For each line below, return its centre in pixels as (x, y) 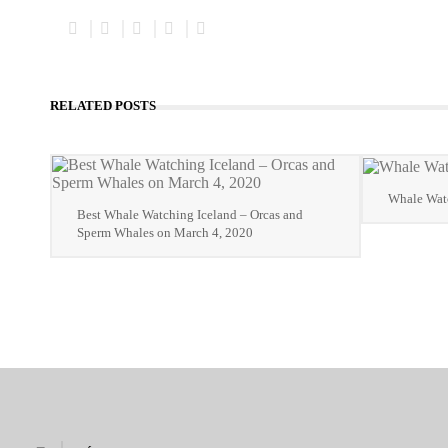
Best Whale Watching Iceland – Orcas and (190, 215)
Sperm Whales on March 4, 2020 (165, 233)
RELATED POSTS (103, 106)
